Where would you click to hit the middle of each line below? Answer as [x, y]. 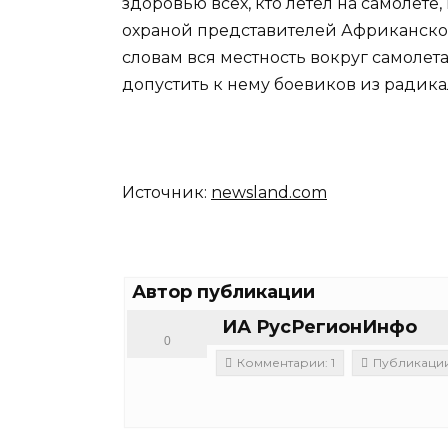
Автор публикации [223, 292]
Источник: [166, 193]
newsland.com [269, 193]
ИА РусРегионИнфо [319, 327]
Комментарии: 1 [286, 363]
